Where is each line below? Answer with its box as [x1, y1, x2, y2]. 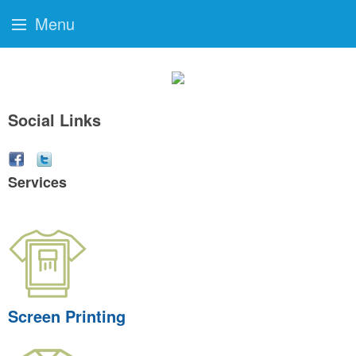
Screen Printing [8, 304, 126, 327]
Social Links [8, 108, 101, 131]
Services [8, 172, 67, 192]
